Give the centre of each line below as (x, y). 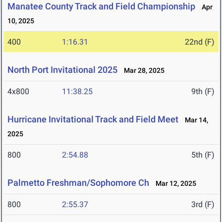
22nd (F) (200, 42)
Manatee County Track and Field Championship (101, 6)
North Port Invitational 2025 (62, 70)
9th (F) (203, 92)
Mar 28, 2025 (142, 71)
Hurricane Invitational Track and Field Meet (93, 119)
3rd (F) (203, 205)
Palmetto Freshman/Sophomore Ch (78, 183)
